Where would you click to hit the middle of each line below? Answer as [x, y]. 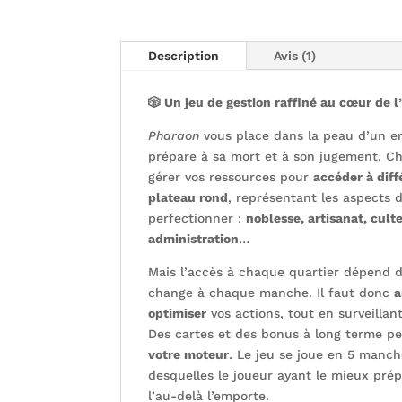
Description [184, 55]
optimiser [178, 313]
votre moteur [189, 354]
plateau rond [188, 197]
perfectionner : [197, 218]
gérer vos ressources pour [231, 176]
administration [194, 238]
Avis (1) [295, 55]
